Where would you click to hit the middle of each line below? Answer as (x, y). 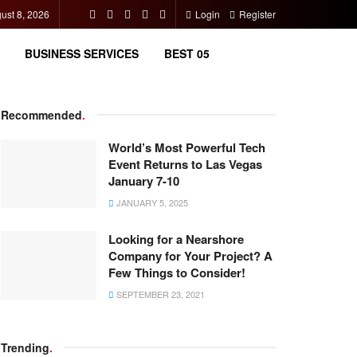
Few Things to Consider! (177, 273)
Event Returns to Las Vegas (185, 164)
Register (256, 14)
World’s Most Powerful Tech (187, 147)
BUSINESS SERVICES (81, 53)
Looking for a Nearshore (176, 239)
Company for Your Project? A (190, 256)
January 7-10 (144, 181)
